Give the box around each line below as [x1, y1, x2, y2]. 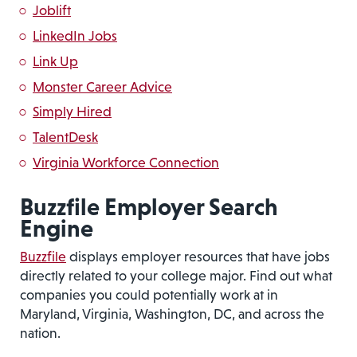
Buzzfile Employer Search [20, 193, 278, 221]
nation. [20, 324, 61, 341]
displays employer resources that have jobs [66, 248, 330, 265]
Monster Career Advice [33, 78, 172, 95]
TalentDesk [33, 129, 98, 146]
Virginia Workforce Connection [33, 155, 219, 171]
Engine [20, 214, 93, 242]
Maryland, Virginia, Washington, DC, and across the [20, 305, 324, 322]
